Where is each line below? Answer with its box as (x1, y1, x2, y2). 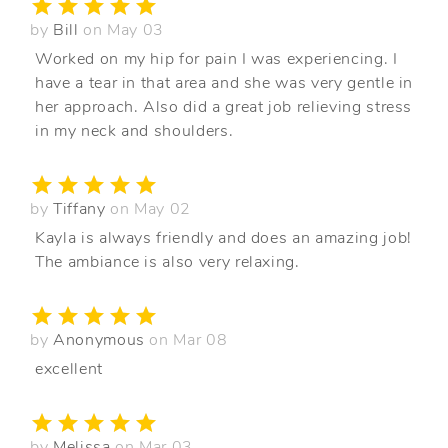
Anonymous (52, 328, 150, 351)
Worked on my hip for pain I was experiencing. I (35, 47, 398, 70)
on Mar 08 (149, 328, 228, 351)
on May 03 (83, 18, 165, 41)
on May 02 (110, 197, 192, 220)
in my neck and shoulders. (35, 119, 234, 142)
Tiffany (52, 197, 111, 220)
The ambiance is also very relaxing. (35, 250, 300, 273)
